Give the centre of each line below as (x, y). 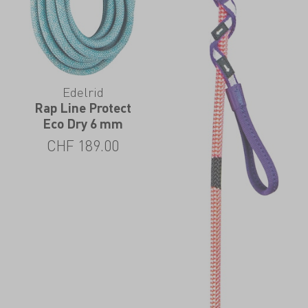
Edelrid (83, 91)
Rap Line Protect (83, 107)
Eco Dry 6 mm (83, 123)
